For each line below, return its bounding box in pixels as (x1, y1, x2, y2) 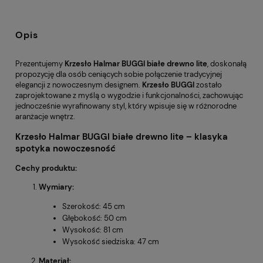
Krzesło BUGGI (142, 80, 194, 90)
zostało (194, 80, 222, 90)
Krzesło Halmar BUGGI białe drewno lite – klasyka (15, 131, 228, 143)
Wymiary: (39, 182, 74, 193)
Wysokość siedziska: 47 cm (62, 237, 159, 247)
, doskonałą (207, 59, 247, 69)
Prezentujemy (15, 59, 65, 69)
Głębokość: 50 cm (62, 213, 127, 224)
